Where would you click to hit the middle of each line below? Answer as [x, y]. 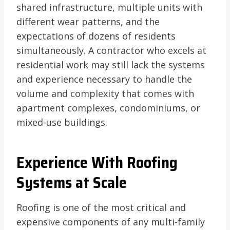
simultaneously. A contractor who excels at [111, 50]
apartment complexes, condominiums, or [108, 108]
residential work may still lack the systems [111, 64]
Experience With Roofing [97, 162]
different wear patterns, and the [88, 21]
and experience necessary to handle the [104, 79]
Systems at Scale [72, 182]
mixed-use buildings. [62, 122]
